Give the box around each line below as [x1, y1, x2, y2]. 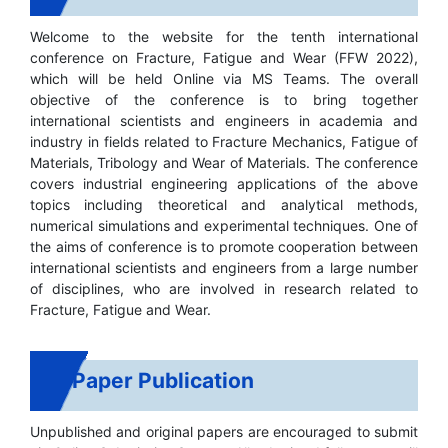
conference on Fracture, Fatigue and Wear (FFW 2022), [30, 49, 418, 67]
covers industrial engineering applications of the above [30, 175, 418, 193]
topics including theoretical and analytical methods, [30, 196, 418, 214]
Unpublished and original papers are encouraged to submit [30, 423, 418, 441]
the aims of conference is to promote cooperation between [30, 238, 418, 256]
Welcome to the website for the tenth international [30, 28, 418, 46]
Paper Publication [72, 368, 254, 394]
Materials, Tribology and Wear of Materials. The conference [30, 154, 418, 172]
